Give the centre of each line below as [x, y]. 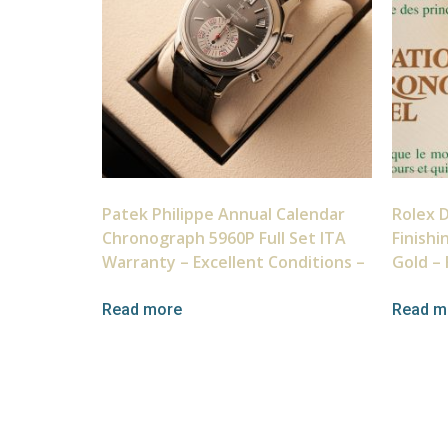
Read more [142, 310]
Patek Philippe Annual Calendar [223, 214]
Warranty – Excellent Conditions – [233, 262]
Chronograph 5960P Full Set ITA [224, 238]
